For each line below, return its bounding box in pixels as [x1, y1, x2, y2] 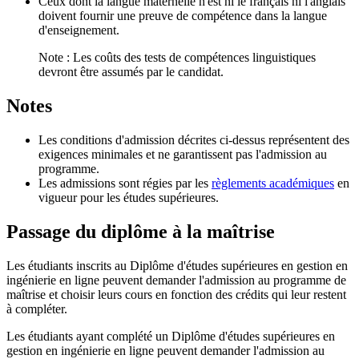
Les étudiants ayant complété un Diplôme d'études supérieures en [6, 329, 335, 343]
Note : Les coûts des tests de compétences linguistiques [38, 50, 316, 65]
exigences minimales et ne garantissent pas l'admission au [38, 147, 327, 161]
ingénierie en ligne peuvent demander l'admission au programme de [6, 272, 346, 287]
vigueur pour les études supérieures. [38, 190, 219, 204]
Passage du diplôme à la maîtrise [6, 220, 275, 242]
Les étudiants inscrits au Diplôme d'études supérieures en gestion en [6, 258, 348, 272]
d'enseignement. [38, 23, 119, 38]
